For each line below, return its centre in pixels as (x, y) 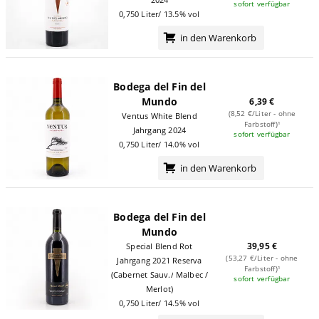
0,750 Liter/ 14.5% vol (159, 303)
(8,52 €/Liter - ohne (262, 114)
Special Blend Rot (159, 246)
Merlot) (159, 288)
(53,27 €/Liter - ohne (262, 258)
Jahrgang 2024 (159, 130)
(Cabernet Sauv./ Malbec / (159, 274)
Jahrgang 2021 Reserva (159, 260)
